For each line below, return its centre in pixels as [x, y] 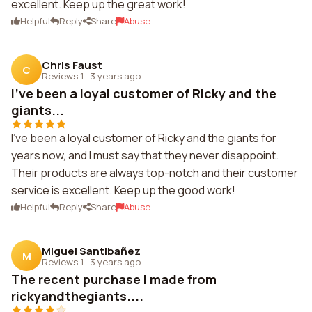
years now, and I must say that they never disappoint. [145, 155]
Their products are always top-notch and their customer [155, 173]
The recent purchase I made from [114, 279]
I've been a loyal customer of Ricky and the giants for [144, 138]
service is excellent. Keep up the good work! [123, 190]
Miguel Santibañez [91, 251]
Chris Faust [72, 65]
